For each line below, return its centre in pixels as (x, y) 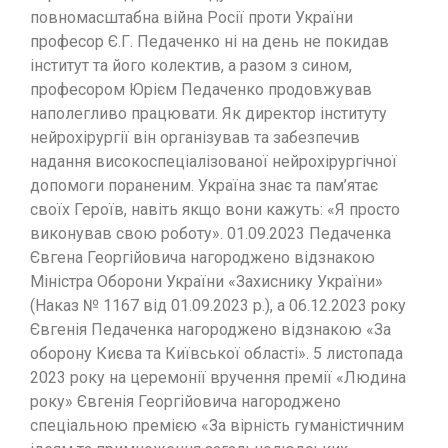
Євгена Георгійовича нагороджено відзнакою (202, 257)
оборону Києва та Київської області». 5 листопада (216, 353)
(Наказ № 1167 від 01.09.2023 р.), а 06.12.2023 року (218, 305)
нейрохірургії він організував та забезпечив (195, 137)
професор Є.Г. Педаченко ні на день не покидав (209, 41)
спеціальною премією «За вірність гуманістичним (217, 425)
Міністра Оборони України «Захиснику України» (206, 281)
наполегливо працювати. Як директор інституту (208, 113)
